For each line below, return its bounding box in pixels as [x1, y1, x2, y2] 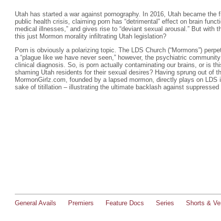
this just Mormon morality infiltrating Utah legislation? [15, 33, 166, 40]
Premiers [68, 199, 94, 207]
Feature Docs [106, 199, 144, 207]
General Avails [15, 199, 56, 207]
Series [156, 199, 174, 207]
